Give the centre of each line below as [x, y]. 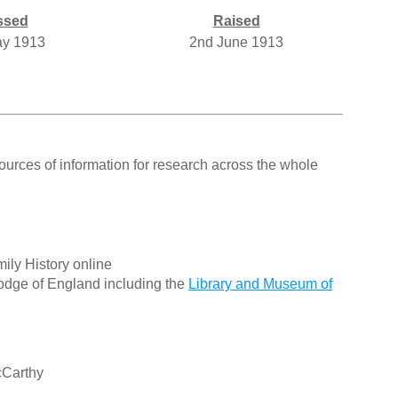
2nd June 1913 [236, 43]
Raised [236, 21]
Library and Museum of [260, 284]
